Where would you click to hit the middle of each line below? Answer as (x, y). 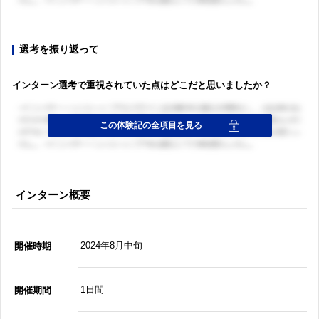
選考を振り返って (59, 49)
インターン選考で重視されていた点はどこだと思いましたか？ (142, 85)
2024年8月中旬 (111, 245)
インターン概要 (53, 195)
